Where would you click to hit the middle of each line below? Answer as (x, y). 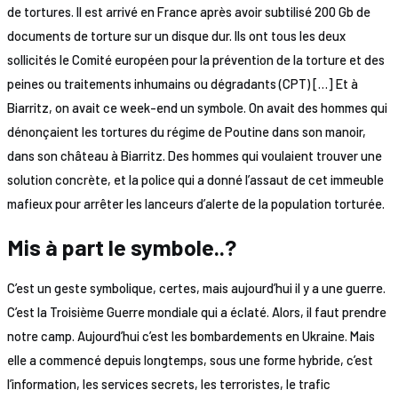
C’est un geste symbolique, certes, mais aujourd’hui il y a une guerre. (196, 288)
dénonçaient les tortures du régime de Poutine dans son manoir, (186, 131)
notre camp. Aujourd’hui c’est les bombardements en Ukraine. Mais (191, 336)
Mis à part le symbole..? (123, 247)
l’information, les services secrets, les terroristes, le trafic (168, 384)
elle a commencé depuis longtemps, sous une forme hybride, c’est (190, 360)
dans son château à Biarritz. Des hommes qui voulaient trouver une (194, 155)
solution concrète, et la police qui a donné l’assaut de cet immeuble (195, 179)
